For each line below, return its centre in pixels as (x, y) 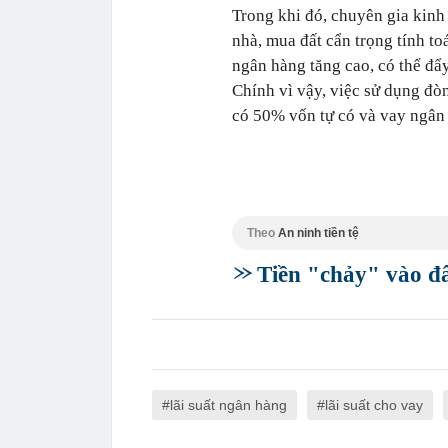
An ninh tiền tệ (318, 233)
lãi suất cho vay (374, 405)
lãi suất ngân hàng (228, 405)
